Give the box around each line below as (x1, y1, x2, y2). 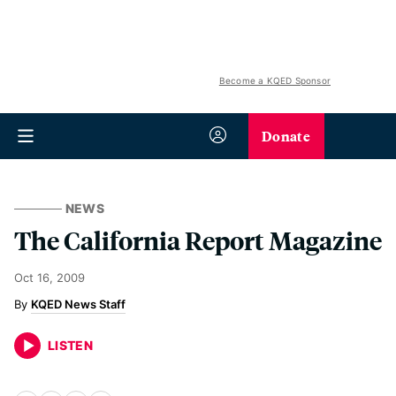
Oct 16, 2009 (14, 270, 85, 285)
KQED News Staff (31, 297, 126, 311)
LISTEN (48, 338, 94, 353)
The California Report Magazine (14, 224, 382, 256)
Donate (262, 126, 310, 146)
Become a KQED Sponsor (218, 75, 331, 86)
